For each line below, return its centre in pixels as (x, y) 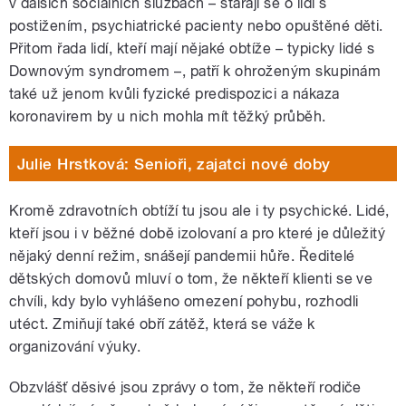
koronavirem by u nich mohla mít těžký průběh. (168, 117)
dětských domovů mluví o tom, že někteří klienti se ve (191, 279)
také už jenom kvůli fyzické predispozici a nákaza (174, 94)
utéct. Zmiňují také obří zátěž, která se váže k (162, 324)
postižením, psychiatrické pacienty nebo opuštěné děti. (196, 26)
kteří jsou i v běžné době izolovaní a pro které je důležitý (198, 234)
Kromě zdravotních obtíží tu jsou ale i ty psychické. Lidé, (199, 211)
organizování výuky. (75, 347)
